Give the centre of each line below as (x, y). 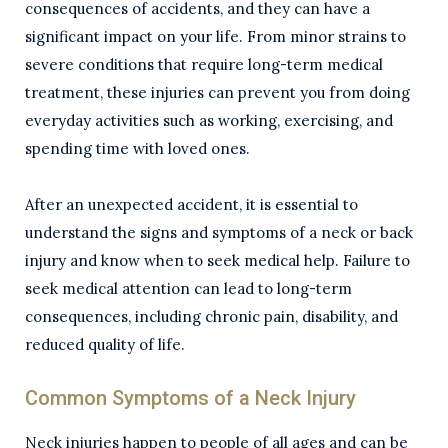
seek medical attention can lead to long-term (188, 288)
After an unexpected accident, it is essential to (191, 204)
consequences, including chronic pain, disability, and (211, 316)
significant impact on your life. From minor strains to (215, 36)
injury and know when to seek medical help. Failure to (217, 260)
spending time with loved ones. (137, 148)
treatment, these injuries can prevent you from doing (217, 92)
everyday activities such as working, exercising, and (209, 120)
